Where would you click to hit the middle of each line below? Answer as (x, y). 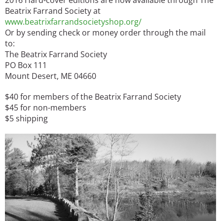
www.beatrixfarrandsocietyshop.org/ (73, 21)
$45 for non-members (46, 107)
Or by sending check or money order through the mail (105, 32)
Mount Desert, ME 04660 (51, 76)
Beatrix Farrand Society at (53, 11)
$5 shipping (26, 118)
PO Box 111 (26, 65)
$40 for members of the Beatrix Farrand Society (93, 96)
